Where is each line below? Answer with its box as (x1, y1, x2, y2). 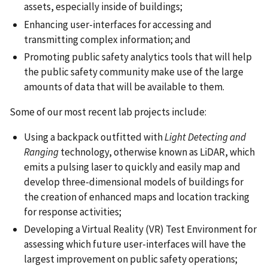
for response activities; (24, 205, 121, 218)
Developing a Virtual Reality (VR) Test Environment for (24, 222, 257, 236)
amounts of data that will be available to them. (24, 80, 224, 93)
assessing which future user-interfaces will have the (24, 237, 246, 251)
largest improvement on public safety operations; (24, 252, 237, 266)
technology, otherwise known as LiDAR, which (59, 145, 255, 159)
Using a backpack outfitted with (24, 130, 165, 144)
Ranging (24, 145, 59, 159)
